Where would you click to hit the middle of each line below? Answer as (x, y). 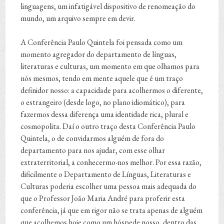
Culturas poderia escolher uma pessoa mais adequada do (109, 186)
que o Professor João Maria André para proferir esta (103, 198)
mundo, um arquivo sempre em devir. (78, 18)
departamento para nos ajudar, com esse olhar (93, 150)
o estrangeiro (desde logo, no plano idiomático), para (103, 102)
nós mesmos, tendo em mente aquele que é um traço (102, 78)
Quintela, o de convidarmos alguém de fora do (92, 138)
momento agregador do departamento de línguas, (99, 54)
